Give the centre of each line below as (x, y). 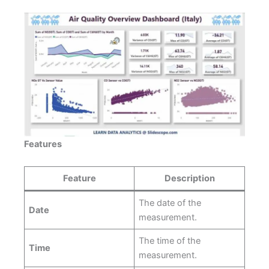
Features (43, 144)
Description (189, 179)
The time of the (170, 241)
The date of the (170, 203)
